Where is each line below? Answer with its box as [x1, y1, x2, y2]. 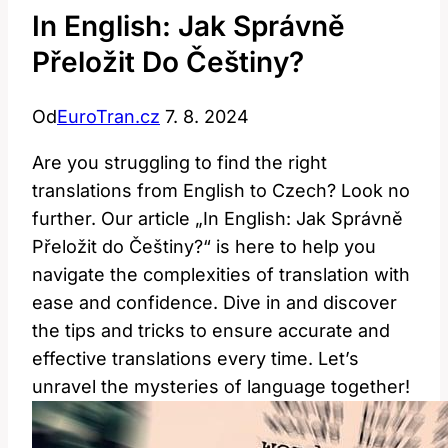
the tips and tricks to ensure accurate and [32, 319, 390, 341]
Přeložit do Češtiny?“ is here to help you [32, 235, 376, 257]
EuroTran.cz [57, 105, 160, 127]
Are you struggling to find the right [32, 151, 327, 173]
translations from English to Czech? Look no [32, 179, 410, 201]
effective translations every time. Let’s [32, 347, 359, 369]
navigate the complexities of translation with [32, 263, 410, 285]
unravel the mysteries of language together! [32, 375, 410, 397]
